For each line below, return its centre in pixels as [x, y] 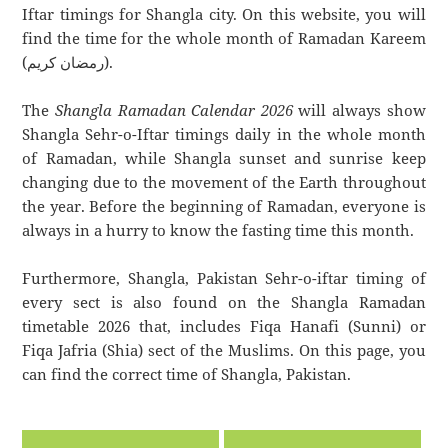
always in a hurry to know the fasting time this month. [218, 230]
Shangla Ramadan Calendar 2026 [174, 110]
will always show [359, 110]
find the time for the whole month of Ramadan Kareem [224, 38]
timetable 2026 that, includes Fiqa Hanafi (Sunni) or [224, 326]
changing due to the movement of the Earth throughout [224, 182]
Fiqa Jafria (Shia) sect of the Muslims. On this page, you [224, 350]
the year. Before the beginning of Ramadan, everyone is [224, 206]
